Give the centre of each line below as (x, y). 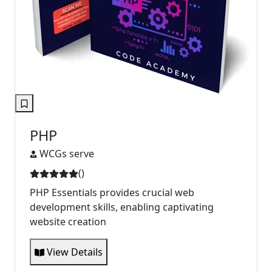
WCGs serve (67, 153)
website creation (68, 221)
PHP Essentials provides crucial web (112, 192)
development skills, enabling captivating (122, 207)
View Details (73, 252)
